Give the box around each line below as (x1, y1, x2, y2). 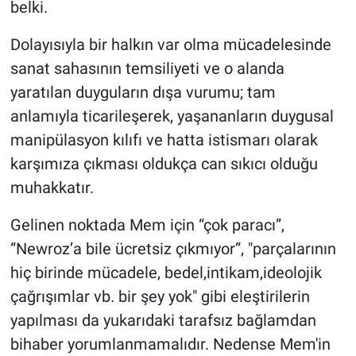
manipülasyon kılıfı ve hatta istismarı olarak (10, 130, 318, 149)
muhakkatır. (10, 177, 94, 197)
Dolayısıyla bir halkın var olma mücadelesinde (10, 34, 331, 54)
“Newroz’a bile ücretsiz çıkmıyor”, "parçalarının (10, 238, 336, 258)
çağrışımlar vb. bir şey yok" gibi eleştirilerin (10, 286, 310, 306)
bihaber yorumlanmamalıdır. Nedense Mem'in (10, 334, 331, 354)
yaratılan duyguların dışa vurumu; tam (10, 82, 276, 102)
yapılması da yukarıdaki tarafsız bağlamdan (10, 310, 316, 330)
